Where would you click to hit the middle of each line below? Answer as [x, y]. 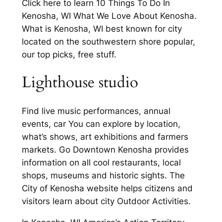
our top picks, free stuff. [69, 54]
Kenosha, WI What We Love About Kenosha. [109, 16]
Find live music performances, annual [96, 111]
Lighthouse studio [80, 83]
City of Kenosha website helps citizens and [107, 189]
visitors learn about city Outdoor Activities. [106, 201]
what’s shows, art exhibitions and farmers [105, 137]
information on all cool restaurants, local [101, 163]
